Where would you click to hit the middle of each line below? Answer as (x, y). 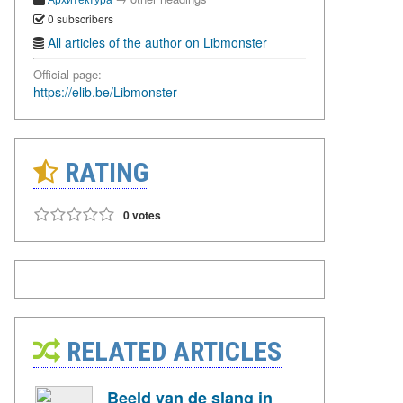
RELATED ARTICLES (171, 352)
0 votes (142, 215)
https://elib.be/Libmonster (105, 92)
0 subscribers (79, 18)
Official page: (67, 75)
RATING (103, 173)
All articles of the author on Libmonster (157, 43)
